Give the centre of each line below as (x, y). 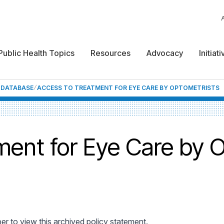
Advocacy (165, 53)
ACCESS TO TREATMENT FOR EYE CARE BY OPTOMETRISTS (128, 88)
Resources (110, 53)
